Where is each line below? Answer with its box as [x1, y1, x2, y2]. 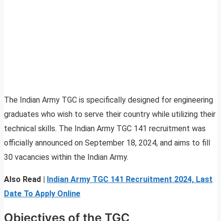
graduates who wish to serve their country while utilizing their [4, 110, 216, 119]
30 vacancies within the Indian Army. [4, 152, 128, 162]
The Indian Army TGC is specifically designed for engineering [4, 95, 213, 105]
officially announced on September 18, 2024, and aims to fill [4, 138, 210, 148]
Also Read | [4, 175, 45, 184]
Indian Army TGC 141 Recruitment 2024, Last [47, 175, 213, 184]
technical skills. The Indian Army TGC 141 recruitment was [4, 124, 206, 134]
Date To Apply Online [4, 189, 80, 199]
